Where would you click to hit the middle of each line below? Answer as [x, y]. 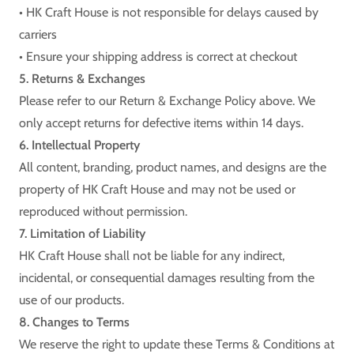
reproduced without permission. [103, 211]
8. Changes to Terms [74, 322]
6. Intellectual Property [79, 145]
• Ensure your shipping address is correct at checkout [158, 56]
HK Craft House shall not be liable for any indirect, [152, 256]
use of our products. [72, 300]
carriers [38, 34]
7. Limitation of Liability [82, 233]
